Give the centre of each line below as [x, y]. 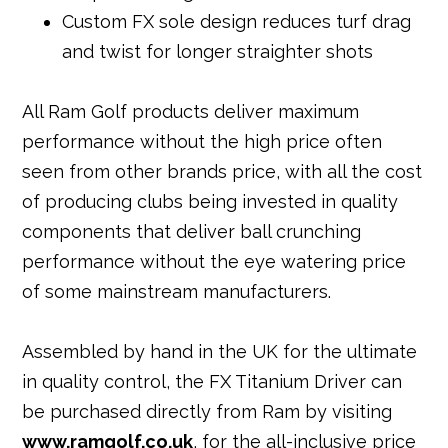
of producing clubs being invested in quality [210, 202]
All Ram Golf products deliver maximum [191, 112]
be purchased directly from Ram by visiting [207, 412]
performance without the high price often [202, 142]
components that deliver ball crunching [192, 232]
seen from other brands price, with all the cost [222, 172]
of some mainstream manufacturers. [177, 292]
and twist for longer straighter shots [218, 52]
